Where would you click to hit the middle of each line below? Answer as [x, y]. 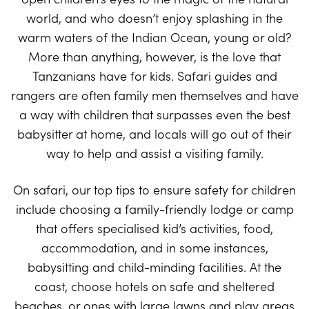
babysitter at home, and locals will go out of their [154, 134]
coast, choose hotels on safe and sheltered [154, 286]
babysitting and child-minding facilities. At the [154, 267]
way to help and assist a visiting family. [154, 153]
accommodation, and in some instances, [154, 248]
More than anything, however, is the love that [154, 57]
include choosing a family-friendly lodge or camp [154, 209]
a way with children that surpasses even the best [154, 114]
